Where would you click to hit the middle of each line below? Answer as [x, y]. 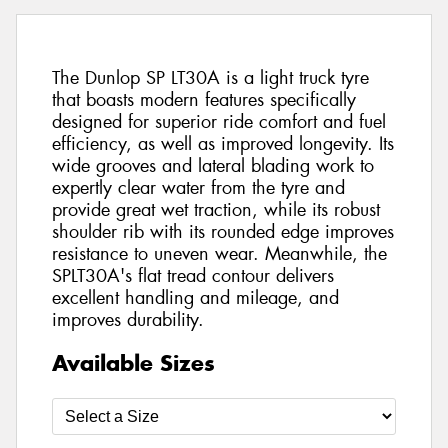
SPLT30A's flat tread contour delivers [193, 276]
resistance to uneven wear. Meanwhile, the [219, 254]
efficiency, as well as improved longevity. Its [223, 144]
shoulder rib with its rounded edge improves [223, 232]
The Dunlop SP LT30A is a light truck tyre [210, 78]
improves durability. [128, 320]
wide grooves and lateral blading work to [213, 166]
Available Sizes [133, 362]
